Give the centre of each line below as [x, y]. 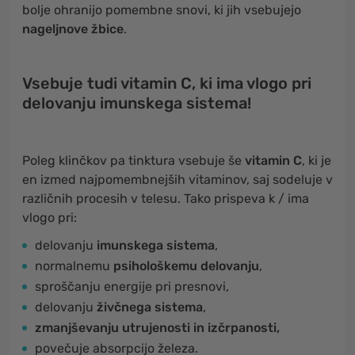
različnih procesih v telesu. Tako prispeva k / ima [166, 198]
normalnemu [74, 266]
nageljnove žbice [73, 29]
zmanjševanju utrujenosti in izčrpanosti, [157, 328]
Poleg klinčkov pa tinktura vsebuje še [134, 160]
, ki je [317, 160]
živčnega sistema [150, 307]
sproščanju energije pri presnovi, [132, 286]
